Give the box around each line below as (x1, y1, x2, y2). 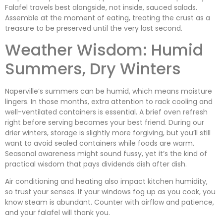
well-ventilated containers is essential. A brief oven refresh (5, 107, 208, 117)
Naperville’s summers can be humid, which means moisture (5, 86, 212, 97)
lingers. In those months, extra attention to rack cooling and (5, 97, 213, 107)
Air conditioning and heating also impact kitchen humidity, (5, 176, 208, 187)
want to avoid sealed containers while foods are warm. (5, 138, 194, 149)
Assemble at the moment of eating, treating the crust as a (5, 12, 210, 23)
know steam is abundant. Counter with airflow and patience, (5, 197, 214, 208)
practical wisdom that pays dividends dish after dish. (5, 159, 187, 169)
